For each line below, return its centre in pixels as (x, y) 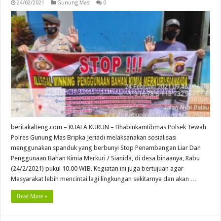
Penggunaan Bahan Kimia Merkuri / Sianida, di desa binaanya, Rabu (106, 158)
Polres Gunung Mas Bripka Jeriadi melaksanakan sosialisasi (94, 138)
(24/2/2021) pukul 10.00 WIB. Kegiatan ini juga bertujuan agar (97, 169)
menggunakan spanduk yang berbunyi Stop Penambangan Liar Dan (106, 148)
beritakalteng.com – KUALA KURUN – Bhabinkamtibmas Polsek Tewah (109, 127)
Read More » (32, 197)
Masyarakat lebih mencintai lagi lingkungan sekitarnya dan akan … (104, 179)
